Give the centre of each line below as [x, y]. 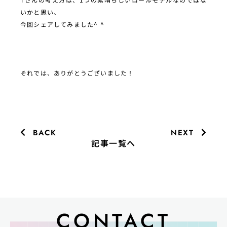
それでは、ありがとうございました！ [77, 72]
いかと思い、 [41, 12]
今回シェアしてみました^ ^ [62, 24]
